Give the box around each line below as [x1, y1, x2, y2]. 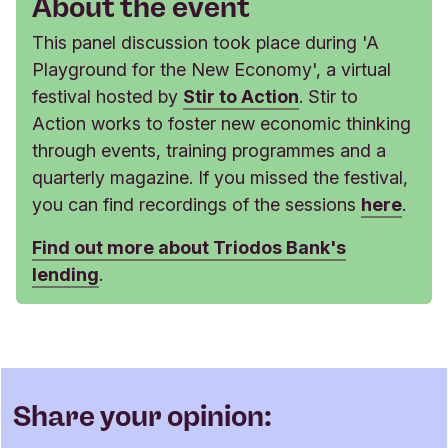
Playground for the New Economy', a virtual [32, 58, 391, 80]
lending [32, 263, 99, 285]
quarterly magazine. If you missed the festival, [32, 166, 408, 188]
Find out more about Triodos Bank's [32, 236, 346, 258]
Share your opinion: [13, 398, 272, 433]
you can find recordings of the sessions [32, 193, 361, 215]
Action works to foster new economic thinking [32, 112, 411, 134]
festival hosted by [32, 85, 183, 107]
